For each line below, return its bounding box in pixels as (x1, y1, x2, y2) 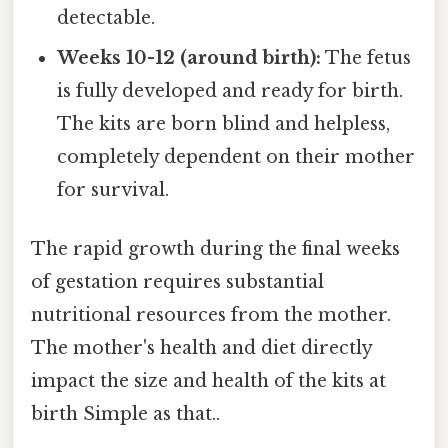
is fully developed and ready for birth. (57, 79, 404, 102)
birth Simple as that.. (31, 403, 220, 426)
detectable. (57, 6, 156, 29)
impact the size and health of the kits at (31, 370, 386, 393)
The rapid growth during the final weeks (31, 238, 400, 261)
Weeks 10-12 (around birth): (57, 46, 322, 69)
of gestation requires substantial (31, 271, 324, 294)
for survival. (57, 178, 170, 201)
